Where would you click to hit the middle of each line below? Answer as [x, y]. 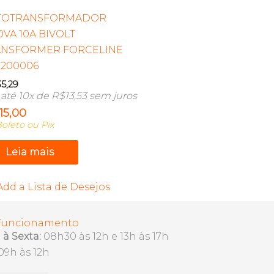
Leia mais [30, 152]
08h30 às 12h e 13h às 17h [105, 236]
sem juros [112, 96]
